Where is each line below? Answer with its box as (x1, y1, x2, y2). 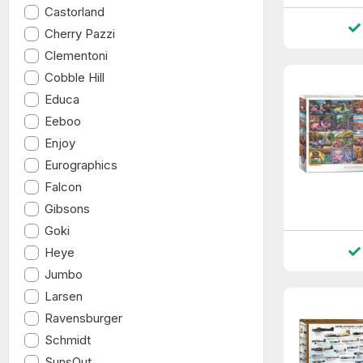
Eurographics (45, 156, 118, 173)
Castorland (45, 3, 105, 19)
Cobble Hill (45, 69, 105, 85)
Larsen (45, 288, 83, 304)
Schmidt (45, 331, 92, 348)
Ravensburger (45, 310, 123, 326)
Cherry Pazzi (45, 25, 116, 41)
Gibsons (45, 200, 91, 216)
